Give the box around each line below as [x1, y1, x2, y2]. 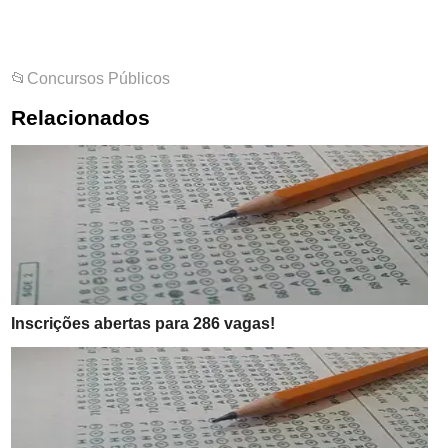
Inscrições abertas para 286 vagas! [11, 315, 276, 333]
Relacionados [11, 106, 151, 130]
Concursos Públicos [27, 70, 171, 87]
